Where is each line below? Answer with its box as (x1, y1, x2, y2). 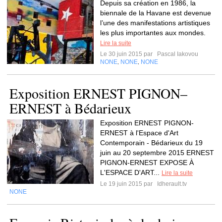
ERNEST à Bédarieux (9, 99, 131, 117)
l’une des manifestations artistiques (100, 19, 210, 27)
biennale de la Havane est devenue (100, 9, 211, 17)
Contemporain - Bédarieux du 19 (100, 139, 203, 147)
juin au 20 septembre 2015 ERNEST (100, 149, 214, 157)
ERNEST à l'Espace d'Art (100, 129, 178, 137)
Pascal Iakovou (156, 51, 198, 57)
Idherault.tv (156, 180, 187, 187)
